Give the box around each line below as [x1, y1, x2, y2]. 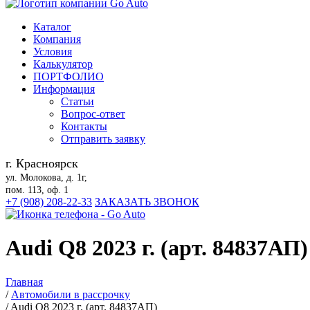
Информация [33, 83, 95, 95]
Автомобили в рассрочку [11, 288, 130, 300]
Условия [33, 46, 72, 57]
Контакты [61, 120, 107, 132]
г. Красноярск [6, 156, 78, 170]
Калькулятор [33, 58, 93, 70]
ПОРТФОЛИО [33, 71, 104, 82]
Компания [33, 33, 81, 45]
